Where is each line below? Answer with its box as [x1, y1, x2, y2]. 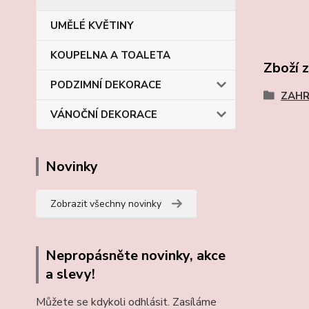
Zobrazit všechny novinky [50, 197, 161, 210]
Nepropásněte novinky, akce [46, 246, 226, 265]
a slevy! [46, 265, 95, 283]
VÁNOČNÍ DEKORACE [50, 108, 157, 121]
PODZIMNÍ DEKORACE [50, 78, 161, 92]
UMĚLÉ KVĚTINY [50, 19, 134, 32]
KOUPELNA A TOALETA [50, 48, 170, 62]
